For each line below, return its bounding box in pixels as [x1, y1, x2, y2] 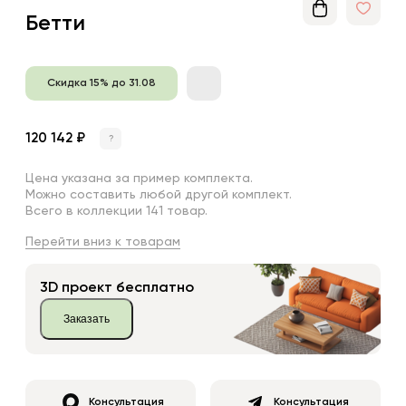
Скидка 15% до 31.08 [47, 77, 156, 89]
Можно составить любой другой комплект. [25, 188, 292, 201]
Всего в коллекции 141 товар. [25, 204, 208, 217]
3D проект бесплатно [40, 280, 194, 295]
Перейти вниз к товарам [25, 235, 180, 248]
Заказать [63, 312, 110, 325]
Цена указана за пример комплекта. [25, 171, 253, 185]
